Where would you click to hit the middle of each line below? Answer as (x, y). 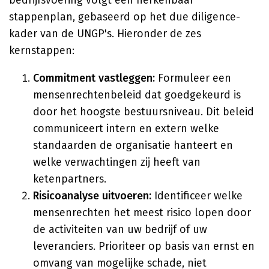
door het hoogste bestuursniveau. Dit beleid (144, 112)
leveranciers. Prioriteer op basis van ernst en (144, 246)
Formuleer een (193, 78)
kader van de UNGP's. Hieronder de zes (105, 34)
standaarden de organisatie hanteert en (133, 145)
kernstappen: (42, 50)
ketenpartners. (70, 179)
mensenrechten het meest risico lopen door (142, 213)
